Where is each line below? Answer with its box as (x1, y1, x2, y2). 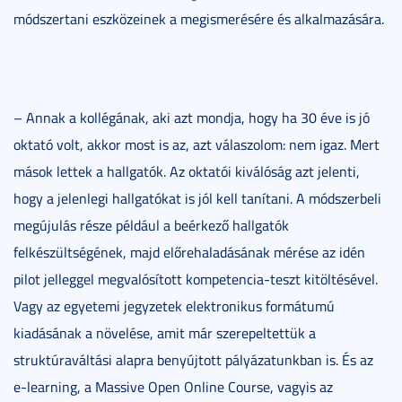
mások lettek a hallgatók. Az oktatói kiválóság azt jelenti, (13, 161, 360, 181)
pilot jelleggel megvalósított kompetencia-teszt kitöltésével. (13, 268, 378, 289)
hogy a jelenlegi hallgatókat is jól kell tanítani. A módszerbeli (13, 188, 381, 208)
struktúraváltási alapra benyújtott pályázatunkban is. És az (13, 349, 373, 370)
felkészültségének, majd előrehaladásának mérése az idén (13, 241, 365, 262)
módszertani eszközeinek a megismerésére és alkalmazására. (13, 8, 384, 29)
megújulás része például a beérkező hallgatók (13, 214, 289, 235)
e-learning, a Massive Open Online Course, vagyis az (13, 376, 333, 397)
